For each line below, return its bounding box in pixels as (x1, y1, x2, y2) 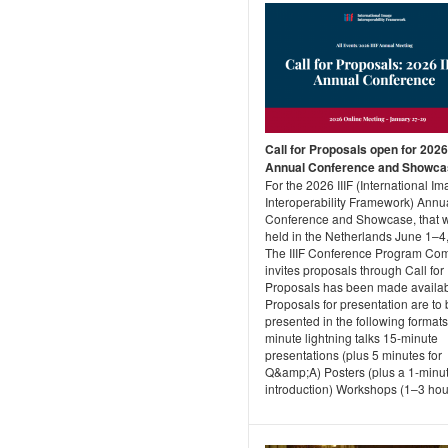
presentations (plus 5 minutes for (265, 346, 442, 364)
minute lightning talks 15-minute (265, 329, 438, 347)
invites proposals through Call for (265, 261, 444, 279)
